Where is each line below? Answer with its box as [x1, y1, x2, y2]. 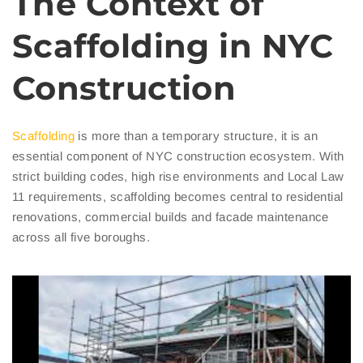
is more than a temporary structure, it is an [74, 129, 318, 143]
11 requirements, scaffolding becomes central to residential [12, 190, 344, 204]
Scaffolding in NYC [12, 26, 334, 66]
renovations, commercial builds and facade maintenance [12, 210, 329, 224]
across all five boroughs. [12, 230, 151, 245]
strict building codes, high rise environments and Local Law [12, 169, 344, 184]
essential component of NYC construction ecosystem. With [12, 149, 344, 164]
